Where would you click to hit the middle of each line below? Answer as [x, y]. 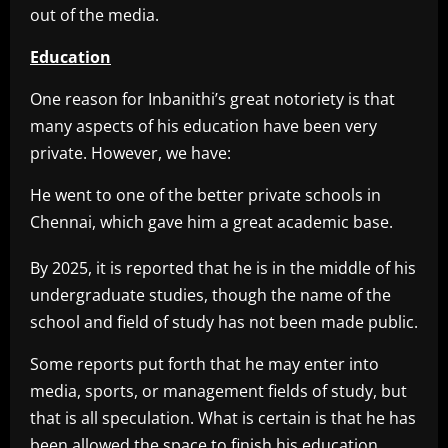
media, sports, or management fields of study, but [218, 391]
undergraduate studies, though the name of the [210, 295]
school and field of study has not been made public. [224, 322]
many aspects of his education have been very [203, 126]
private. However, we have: [130, 153]
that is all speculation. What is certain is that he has [223, 418]
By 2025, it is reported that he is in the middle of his [223, 268]
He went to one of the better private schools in [205, 195]
